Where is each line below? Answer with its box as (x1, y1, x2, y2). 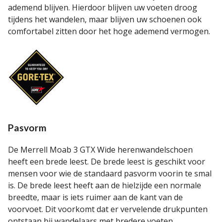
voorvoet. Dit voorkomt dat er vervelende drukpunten (8, 203, 208, 215)
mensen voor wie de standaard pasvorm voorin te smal (8, 167, 212, 179)
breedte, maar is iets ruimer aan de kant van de (8, 191, 183, 203)
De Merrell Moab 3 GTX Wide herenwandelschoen (8, 144, 193, 155)
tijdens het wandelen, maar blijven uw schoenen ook (8, 13, 202, 25)
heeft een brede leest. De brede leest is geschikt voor (8, 156, 205, 167)
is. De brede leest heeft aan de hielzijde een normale (8, 179, 201, 191)
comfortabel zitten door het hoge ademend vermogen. (8, 25, 210, 37)
